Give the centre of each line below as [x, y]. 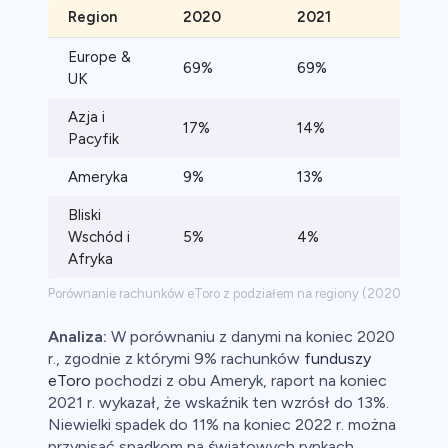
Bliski [84, 215]
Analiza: [77, 337]
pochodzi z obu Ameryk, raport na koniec [239, 381]
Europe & [99, 57]
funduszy [337, 359]
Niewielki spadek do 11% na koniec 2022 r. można [222, 425]
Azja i [86, 117]
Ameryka [98, 177]
